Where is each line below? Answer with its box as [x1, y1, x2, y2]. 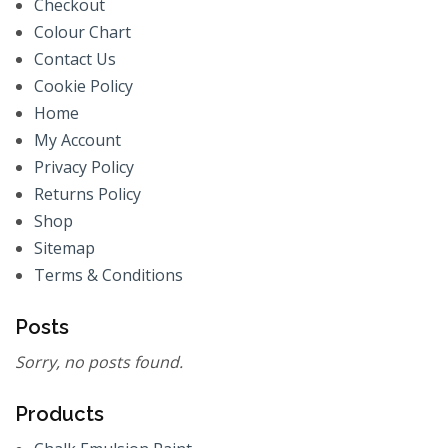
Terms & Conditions [34, 263, 184, 286]
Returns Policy [34, 182, 142, 205]
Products [15, 401, 104, 426]
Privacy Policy [34, 155, 135, 178]
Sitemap [34, 236, 96, 259]
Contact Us [34, 47, 117, 70]
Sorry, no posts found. [15, 350, 184, 373]
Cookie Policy [34, 74, 134, 97]
